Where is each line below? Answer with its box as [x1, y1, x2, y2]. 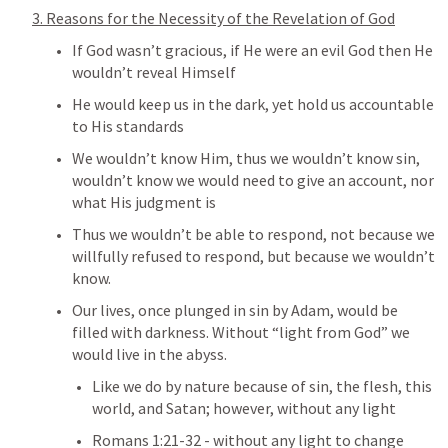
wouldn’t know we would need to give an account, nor [72, 170, 434, 190]
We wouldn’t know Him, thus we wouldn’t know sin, [72, 148, 420, 168]
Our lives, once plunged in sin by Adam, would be [72, 300, 398, 320]
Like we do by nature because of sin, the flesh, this [92, 376, 432, 396]
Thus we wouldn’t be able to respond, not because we [72, 224, 435, 244]
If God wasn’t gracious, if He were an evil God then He [72, 40, 433, 60]
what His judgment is [72, 192, 216, 212]
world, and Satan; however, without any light [92, 398, 396, 418]
